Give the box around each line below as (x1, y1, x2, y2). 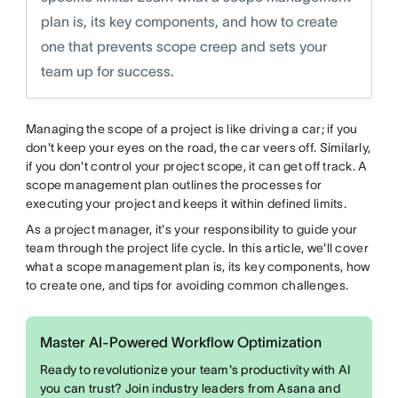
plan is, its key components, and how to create (40, 13, 338, 29)
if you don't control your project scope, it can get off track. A (25, 159, 368, 173)
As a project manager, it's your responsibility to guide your (25, 222, 358, 236)
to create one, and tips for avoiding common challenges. (25, 278, 349, 292)
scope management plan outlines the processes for (25, 178, 322, 192)
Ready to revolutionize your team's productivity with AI (39, 362, 351, 377)
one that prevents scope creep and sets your (40, 38, 327, 54)
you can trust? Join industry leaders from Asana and (39, 381, 340, 395)
